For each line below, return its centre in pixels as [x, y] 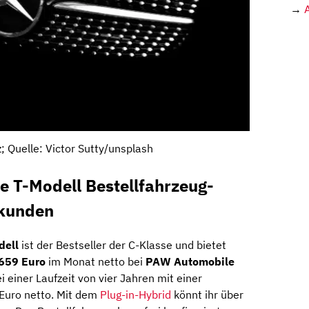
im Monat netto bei [96, 262]
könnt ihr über [207, 295]
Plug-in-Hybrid [136, 295]
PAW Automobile [190, 262]
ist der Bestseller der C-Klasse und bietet [122, 245]
